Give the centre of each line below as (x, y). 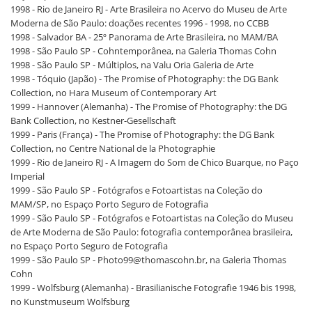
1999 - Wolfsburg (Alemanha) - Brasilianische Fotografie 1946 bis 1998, (153, 287)
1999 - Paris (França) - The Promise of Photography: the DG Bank (142, 134)
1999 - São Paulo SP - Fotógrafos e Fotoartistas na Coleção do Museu (152, 218)
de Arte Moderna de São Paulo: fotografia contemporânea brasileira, (151, 232)
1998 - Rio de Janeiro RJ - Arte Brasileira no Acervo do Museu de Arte (149, 9)
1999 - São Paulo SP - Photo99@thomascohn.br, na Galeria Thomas (148, 259)
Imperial (28, 176)
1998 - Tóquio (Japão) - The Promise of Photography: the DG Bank (145, 78)
